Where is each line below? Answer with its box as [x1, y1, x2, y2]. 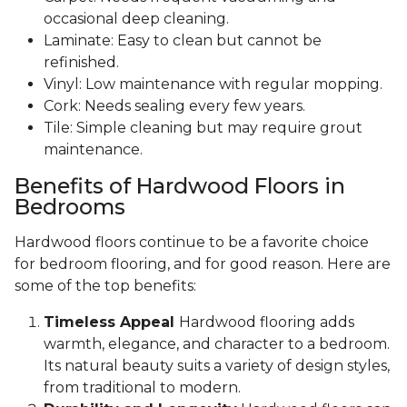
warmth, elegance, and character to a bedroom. [44, 335, 390, 353]
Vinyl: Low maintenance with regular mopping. [44, 75, 382, 94]
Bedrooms [15, 194, 125, 221]
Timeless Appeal [44, 313, 179, 332]
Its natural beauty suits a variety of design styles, [44, 357, 390, 375]
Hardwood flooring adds [179, 313, 354, 332]
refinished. [44, 54, 119, 72]
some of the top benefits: [15, 277, 196, 295]
